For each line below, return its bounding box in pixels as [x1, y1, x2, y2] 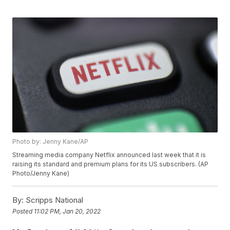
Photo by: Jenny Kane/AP [12, 138, 89, 146]
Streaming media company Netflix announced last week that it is [12, 151, 206, 159]
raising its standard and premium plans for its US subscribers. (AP [12, 160, 209, 168]
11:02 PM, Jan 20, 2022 [34, 207, 101, 215]
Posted [12, 207, 34, 215]
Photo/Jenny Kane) [12, 169, 70, 178]
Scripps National [24, 195, 84, 205]
